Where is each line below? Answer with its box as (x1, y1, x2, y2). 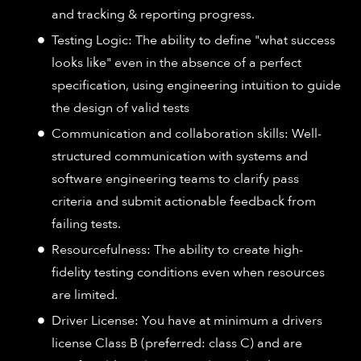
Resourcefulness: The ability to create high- (52, 240, 303, 259)
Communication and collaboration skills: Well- (52, 124, 322, 143)
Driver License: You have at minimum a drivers (52, 311, 322, 330)
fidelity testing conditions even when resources (52, 263, 325, 281)
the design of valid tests (52, 98, 189, 117)
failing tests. (52, 214, 121, 233)
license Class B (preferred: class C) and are (52, 334, 302, 352)
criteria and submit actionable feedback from (52, 192, 316, 210)
